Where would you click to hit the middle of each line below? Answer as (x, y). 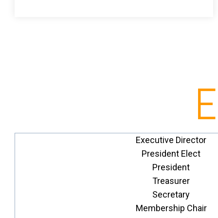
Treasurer (171, 181)
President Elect (171, 154)
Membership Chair (171, 208)
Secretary (171, 194)
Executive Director (171, 140)
